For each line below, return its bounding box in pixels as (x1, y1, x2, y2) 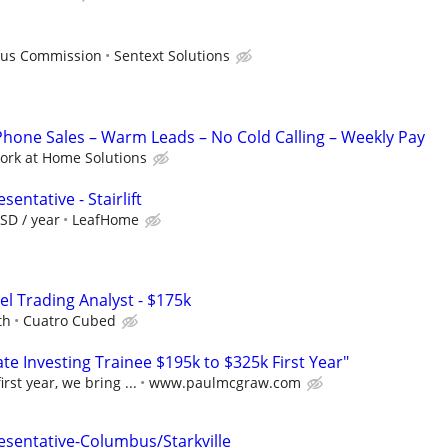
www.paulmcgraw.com (149, 373, 301, 393)
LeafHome (72, 209, 139, 229)
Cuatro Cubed (23, 311, 116, 330)
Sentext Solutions (114, 46, 230, 66)
